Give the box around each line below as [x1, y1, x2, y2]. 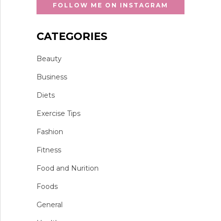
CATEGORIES [36, 30, 108, 42]
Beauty [36, 54, 62, 63]
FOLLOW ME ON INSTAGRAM [52, 1, 168, 9]
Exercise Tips [36, 109, 80, 118]
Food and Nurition [36, 163, 99, 173]
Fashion [36, 127, 63, 136]
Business [36, 72, 67, 81]
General [36, 200, 63, 209]
